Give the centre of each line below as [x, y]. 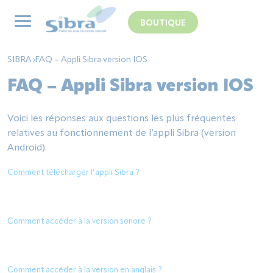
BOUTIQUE [163, 23]
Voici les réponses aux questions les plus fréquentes [122, 119]
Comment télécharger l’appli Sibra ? [73, 173]
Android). [27, 148]
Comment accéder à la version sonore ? [80, 222]
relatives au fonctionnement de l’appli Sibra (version [122, 133]
